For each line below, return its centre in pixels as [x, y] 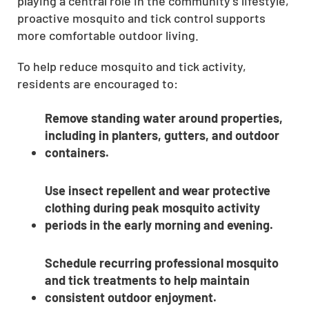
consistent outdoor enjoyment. [131, 297]
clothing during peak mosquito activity [152, 207]
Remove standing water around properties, [164, 118]
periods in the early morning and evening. [159, 225]
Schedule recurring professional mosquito [162, 262]
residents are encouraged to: [98, 83]
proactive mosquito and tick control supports [141, 18]
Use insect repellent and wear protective [158, 190]
